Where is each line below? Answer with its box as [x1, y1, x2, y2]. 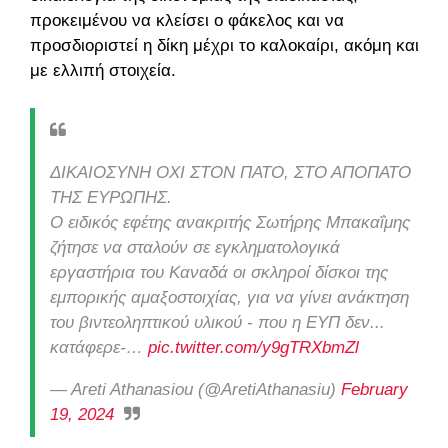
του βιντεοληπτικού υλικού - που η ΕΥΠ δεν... [50, 312, 385, 332]
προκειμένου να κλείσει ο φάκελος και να [30, 10, 344, 30]
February [341, 379, 408, 399]
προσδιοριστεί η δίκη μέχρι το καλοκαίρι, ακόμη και [30, 35, 419, 55]
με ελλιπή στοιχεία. [30, 60, 176, 80]
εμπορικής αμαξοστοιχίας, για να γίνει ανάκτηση [50, 287, 409, 307]
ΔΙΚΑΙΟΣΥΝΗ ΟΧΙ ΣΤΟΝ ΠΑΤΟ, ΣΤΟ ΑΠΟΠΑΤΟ [50, 162, 411, 182]
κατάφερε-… [50, 337, 148, 357]
